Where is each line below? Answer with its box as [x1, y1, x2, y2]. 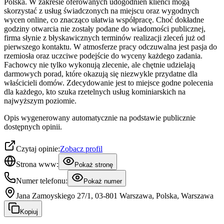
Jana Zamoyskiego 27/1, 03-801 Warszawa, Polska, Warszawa [16, 191, 213, 200]
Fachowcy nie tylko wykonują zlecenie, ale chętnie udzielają [4, 60, 195, 69]
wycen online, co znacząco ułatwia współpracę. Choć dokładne [4, 15, 204, 24]
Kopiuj [20, 208, 38, 216]
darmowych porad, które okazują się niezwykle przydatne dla [4, 69, 197, 78]
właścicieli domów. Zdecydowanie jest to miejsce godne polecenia [4, 78, 213, 87]
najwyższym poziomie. [4, 96, 76, 105]
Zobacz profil [60, 144, 102, 153]
